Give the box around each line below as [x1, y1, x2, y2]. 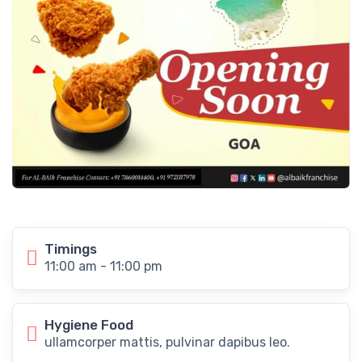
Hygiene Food [44, 316, 133, 333]
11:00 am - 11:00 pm [44, 258, 162, 274]
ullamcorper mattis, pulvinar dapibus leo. [44, 334, 290, 350]
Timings [44, 240, 97, 257]
